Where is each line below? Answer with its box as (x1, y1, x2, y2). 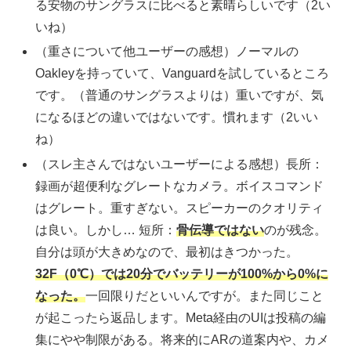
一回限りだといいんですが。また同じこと (85, 288, 324, 302)
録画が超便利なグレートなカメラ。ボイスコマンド (35, 179, 324, 193)
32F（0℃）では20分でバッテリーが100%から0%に (35, 266, 329, 280)
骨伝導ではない (176, 223, 265, 237)
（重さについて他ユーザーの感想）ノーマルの (35, 45, 299, 59)
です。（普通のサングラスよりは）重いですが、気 (35, 89, 324, 103)
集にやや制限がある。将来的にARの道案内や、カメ (35, 332, 330, 346)
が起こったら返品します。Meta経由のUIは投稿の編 (35, 310, 327, 324)
